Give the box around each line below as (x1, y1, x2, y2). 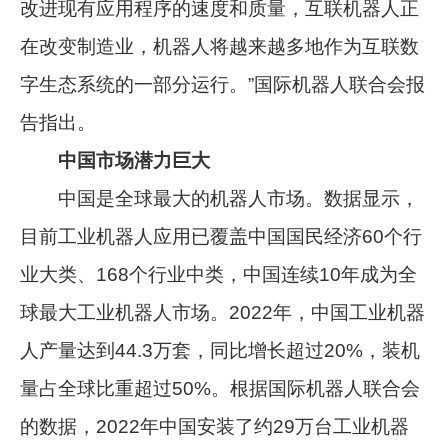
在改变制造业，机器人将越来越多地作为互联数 (20, 35, 420, 57)
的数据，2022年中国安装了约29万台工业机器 (20, 415, 410, 437)
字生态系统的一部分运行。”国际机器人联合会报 (20, 73, 426, 95)
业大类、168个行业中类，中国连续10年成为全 (20, 263, 418, 285)
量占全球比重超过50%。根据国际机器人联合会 (20, 377, 421, 399)
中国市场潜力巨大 (58, 149, 211, 171)
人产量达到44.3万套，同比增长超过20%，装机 (20, 339, 421, 361)
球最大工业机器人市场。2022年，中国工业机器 (20, 301, 426, 323)
